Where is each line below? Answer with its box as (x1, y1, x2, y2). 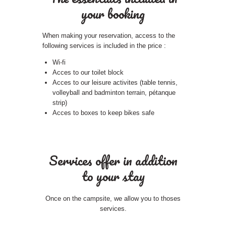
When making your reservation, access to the (42, 32, 175, 40)
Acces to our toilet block (52, 69, 124, 77)
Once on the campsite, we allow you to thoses (45, 194, 181, 202)
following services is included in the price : (42, 42, 166, 50)
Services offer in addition (48, 150, 178, 172)
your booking (81, 3, 145, 24)
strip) (52, 99, 67, 107)
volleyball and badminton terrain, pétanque (52, 89, 176, 97)
